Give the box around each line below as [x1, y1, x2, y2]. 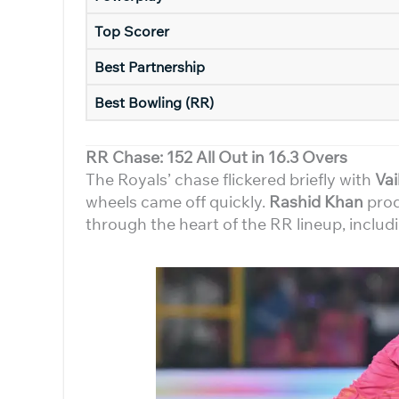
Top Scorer [94, 22, 169, 40]
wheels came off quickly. [85, 191, 269, 212]
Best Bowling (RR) [94, 94, 214, 111]
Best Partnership [94, 58, 205, 76]
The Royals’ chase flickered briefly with [85, 169, 375, 190]
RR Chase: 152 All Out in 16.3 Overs [85, 147, 347, 167]
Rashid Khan [269, 191, 363, 212]
